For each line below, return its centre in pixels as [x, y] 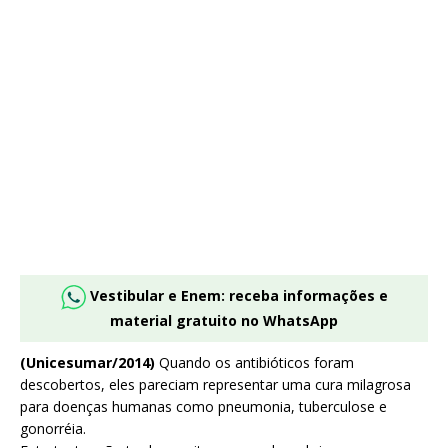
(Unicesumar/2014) [89, 363]
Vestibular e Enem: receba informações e [238, 296]
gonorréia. [53, 429]
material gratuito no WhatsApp [224, 321]
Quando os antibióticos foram [256, 363]
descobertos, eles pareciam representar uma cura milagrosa [215, 385]
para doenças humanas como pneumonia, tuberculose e [203, 407]
